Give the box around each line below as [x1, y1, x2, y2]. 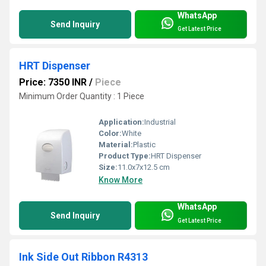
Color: [99, 129, 122, 138]
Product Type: [99, 151, 151, 161]
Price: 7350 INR [19, 76, 87, 88]
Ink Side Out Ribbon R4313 [19, 251, 148, 264]
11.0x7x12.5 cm [118, 163, 170, 172]
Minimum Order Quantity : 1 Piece [19, 91, 144, 101]
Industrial [144, 118, 176, 127]
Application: [99, 118, 144, 127]
